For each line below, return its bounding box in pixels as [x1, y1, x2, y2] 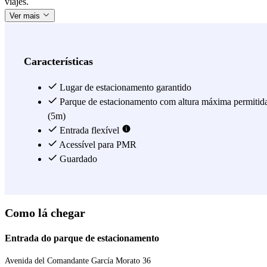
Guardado [57, 153, 97, 164]
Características [24, 55, 93, 67]
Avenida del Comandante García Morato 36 [5, 256, 151, 265]
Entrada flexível [57, 125, 122, 135]
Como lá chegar [5, 206, 85, 220]
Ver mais [10, 11, 42, 20]
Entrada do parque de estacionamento [5, 232, 159, 243]
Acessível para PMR [57, 139, 136, 150]
